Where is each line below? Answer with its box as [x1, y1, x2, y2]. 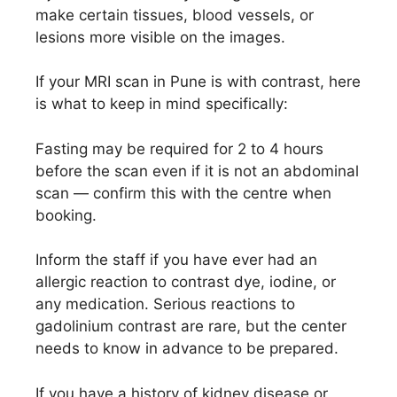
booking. [35, 206, 97, 224]
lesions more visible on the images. [35, 27, 285, 46]
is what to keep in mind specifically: [35, 95, 288, 113]
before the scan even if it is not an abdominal [35, 161, 359, 180]
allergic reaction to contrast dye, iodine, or [35, 273, 336, 291]
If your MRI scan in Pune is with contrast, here [35, 73, 361, 90]
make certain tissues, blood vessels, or [35, 5, 314, 24]
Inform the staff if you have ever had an [35, 251, 317, 269]
